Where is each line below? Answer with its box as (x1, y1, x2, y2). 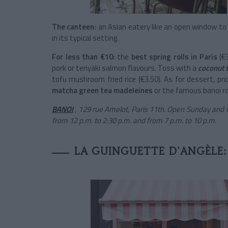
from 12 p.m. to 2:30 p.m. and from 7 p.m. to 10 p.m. (52, 115, 216, 127)
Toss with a (156, 62, 198, 74)
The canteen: (52, 21, 97, 33)
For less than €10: (52, 51, 115, 63)
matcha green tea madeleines (52, 84, 153, 97)
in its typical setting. (52, 32, 119, 44)
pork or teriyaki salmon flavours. (52, 62, 156, 74)
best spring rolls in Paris (131, 51, 217, 63)
